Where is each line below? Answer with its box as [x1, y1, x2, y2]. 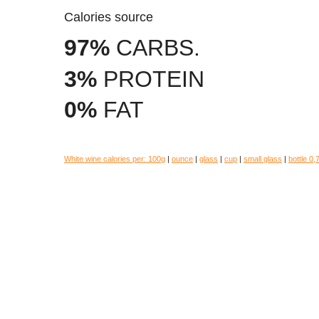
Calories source [73, 10, 153, 25]
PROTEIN [97, 66, 204, 92]
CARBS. [110, 35, 200, 61]
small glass [244, 155, 282, 164]
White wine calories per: [64, 155, 148, 164]
